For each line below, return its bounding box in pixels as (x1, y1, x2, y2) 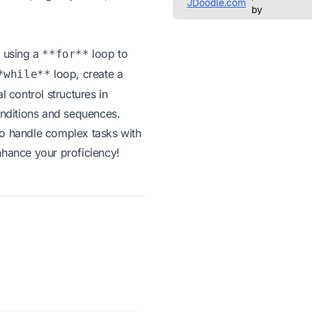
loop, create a (50, 67, 123, 81)
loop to (88, 47, 128, 61)
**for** (42, 47, 89, 61)
